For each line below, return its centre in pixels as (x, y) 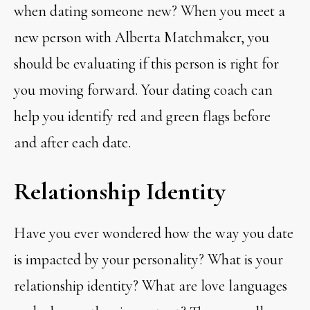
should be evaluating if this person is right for (147, 63)
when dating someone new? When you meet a (150, 11)
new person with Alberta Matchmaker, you (142, 37)
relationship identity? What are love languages (151, 285)
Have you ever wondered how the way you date (154, 233)
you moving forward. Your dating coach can (144, 90)
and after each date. (73, 142)
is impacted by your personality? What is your (149, 259)
